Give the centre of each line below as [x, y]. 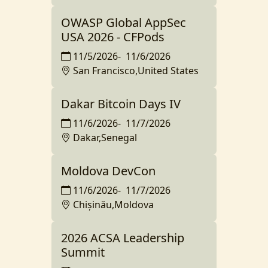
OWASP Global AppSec [124, 22]
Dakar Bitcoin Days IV [121, 103]
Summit [83, 252]
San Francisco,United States [136, 70]
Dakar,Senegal [105, 137]
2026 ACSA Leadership [123, 237]
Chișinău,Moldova [113, 204]
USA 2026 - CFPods [113, 36]
